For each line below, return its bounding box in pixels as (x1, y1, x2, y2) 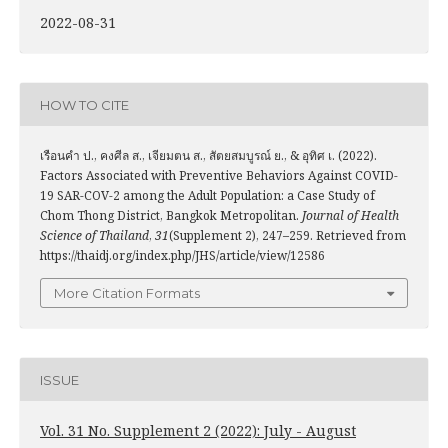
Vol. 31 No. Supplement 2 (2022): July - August (40, 421, 356, 441)
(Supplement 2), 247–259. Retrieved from (169, 227, 406, 245)
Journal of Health (302, 207, 399, 225)
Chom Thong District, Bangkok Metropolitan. (40, 207, 302, 225)
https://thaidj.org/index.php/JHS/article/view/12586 (40, 247, 325, 265)
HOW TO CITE (40, 96, 129, 113)
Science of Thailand (40, 227, 149, 245)
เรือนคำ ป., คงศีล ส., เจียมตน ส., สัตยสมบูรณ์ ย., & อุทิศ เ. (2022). (40, 147, 377, 165)
